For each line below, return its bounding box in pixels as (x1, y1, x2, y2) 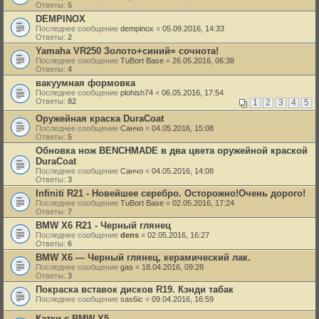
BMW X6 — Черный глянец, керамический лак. (36, 252, 251, 263)
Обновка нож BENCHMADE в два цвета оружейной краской (36, 145, 308, 157)
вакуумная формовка (36, 78, 135, 89)
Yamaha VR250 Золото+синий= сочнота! (36, 46, 219, 57)
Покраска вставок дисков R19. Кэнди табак (36, 284, 234, 296)
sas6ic (120, 295, 143, 304)
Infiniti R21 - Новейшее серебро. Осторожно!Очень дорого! (36, 188, 305, 199)
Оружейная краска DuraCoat (36, 113, 164, 125)
